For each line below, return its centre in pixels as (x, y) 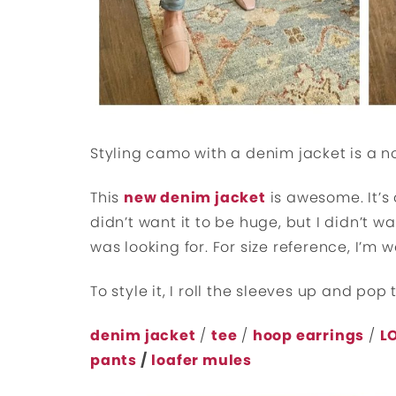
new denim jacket (195, 198)
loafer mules (202, 360)
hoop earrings (308, 335)
